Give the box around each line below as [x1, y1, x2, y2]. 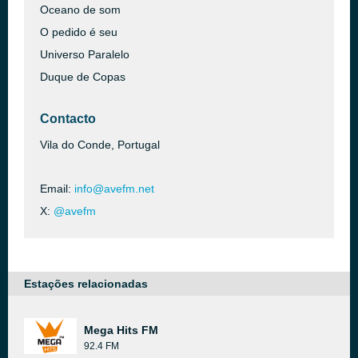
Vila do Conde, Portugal [40, 138, 160, 151]
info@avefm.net [74, 182, 154, 195]
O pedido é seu [40, 26, 117, 38]
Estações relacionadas [24, 277, 148, 290]
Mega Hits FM [84, 324, 158, 336]
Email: [40, 182, 74, 195]
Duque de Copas [40, 70, 125, 83]
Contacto [40, 112, 96, 125]
